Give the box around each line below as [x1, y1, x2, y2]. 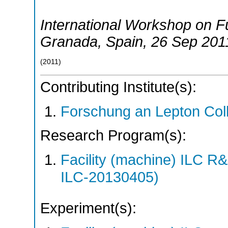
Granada [40, 33, 98, 50]
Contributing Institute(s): [40, 79, 196, 96]
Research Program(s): [40, 127, 186, 144]
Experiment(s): [40, 199, 136, 216]
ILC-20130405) [61, 168, 159, 185]
